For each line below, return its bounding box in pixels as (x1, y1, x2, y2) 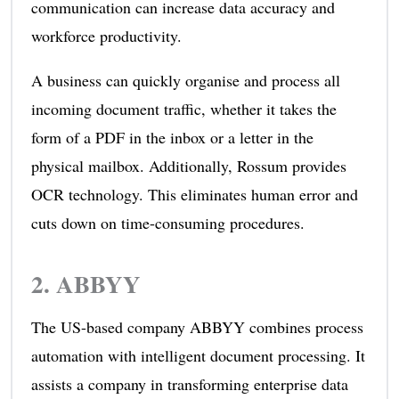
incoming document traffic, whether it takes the (30, 97, 337, 119)
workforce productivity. (30, 24, 182, 46)
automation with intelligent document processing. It (30, 344, 365, 366)
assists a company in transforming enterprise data (30, 372, 348, 395)
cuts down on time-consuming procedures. (30, 211, 305, 233)
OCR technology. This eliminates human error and (30, 183, 358, 205)
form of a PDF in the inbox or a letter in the (30, 126, 313, 148)
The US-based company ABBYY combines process (30, 315, 363, 338)
